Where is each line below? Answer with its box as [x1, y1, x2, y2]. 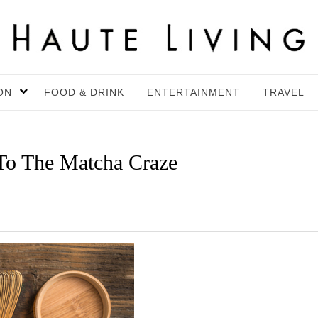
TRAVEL [263, 87, 305, 98]
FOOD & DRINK [44, 87, 124, 98]
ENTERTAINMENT [147, 87, 240, 98]
